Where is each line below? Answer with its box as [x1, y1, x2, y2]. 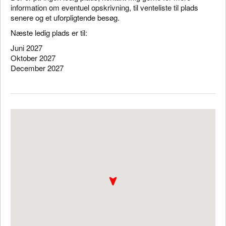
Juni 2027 [11, 42, 44, 53]
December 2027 [11, 63, 64, 73]
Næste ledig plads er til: [11, 27, 87, 38]
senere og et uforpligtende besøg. [11, 12, 122, 23]
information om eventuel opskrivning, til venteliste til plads [11, 2, 198, 13]
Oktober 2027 [11, 52, 55, 63]
